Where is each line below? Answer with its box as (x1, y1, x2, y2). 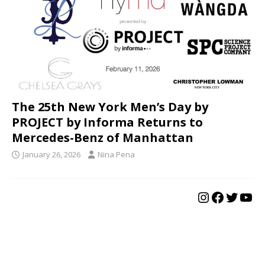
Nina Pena (98, 149, 135, 160)
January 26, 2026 (22, 149, 80, 160)
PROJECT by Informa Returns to (12, 114, 203, 131)
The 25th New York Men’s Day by (12, 99, 208, 115)
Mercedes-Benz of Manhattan (12, 130, 193, 146)
